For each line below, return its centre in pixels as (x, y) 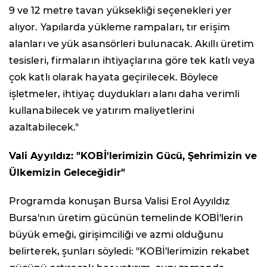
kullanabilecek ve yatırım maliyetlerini (102, 111)
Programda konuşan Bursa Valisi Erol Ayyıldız (119, 201)
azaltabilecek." (44, 128)
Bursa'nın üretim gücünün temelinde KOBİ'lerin (126, 218)
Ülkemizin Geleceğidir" (67, 173)
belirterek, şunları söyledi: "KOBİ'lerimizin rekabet (130, 252)
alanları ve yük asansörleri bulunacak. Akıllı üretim (132, 44)
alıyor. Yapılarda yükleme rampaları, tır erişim (119, 27)
